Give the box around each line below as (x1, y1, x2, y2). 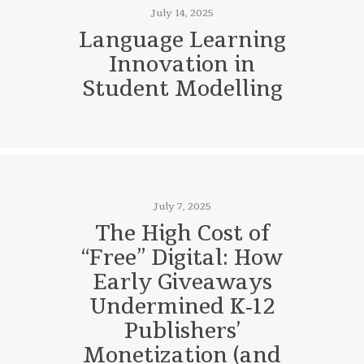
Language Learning (78, 26, 286, 55)
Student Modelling (81, 75, 283, 104)
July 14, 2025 (150, 6, 214, 20)
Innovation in (109, 50, 255, 80)
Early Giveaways (92, 268, 272, 297)
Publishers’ (123, 317, 240, 346)
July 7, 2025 (153, 200, 211, 214)
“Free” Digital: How (81, 244, 283, 273)
